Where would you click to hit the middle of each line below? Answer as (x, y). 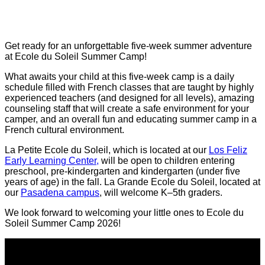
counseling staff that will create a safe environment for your (127, 109)
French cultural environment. (64, 130)
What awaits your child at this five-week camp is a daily (119, 77)
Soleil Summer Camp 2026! (63, 224)
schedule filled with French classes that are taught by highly (129, 88)
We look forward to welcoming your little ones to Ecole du (124, 213)
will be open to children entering (167, 161)
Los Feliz (228, 150)
